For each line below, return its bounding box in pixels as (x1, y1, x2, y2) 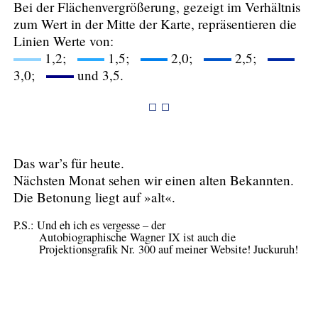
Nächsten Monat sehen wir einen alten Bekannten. (13, 171, 295, 190)
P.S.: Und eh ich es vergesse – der (13, 217, 166, 234)
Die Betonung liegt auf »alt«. (13, 188, 176, 207)
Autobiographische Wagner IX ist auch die (39, 229, 236, 246)
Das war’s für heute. (13, 154, 125, 172)
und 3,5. (73, 65, 124, 84)
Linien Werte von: (13, 31, 114, 50)
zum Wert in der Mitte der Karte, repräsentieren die (13, 14, 297, 33)
